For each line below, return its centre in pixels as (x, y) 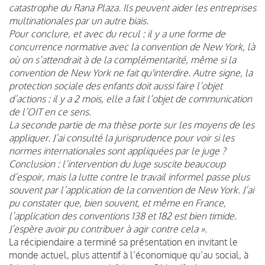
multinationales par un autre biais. (79, 20)
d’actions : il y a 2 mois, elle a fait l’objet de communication (130, 98)
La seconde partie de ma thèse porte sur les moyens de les (132, 125)
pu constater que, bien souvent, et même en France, (117, 203)
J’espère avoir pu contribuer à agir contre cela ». (108, 229)
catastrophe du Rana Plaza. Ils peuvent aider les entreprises (132, 7)
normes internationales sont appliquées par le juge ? (117, 151)
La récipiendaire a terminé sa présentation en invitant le (123, 242)
